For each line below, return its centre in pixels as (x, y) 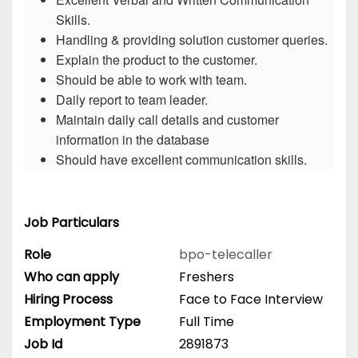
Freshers (207, 276)
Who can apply (72, 276)
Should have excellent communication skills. (181, 160)
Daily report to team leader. (132, 100)
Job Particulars (72, 223)
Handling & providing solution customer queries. (192, 40)
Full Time (207, 321)
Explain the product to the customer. (157, 60)
